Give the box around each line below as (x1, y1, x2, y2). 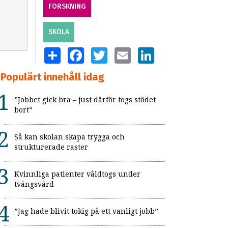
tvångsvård (14, 180, 54, 189)
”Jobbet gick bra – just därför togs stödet (14, 96, 156, 104)
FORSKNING (48, 2, 86, 11)
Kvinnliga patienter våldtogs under (14, 170, 140, 179)
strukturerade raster (14, 143, 88, 152)
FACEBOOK (83, 47, 117, 56)
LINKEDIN (154, 47, 183, 56)
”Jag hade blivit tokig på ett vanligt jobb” (14, 207, 158, 216)
